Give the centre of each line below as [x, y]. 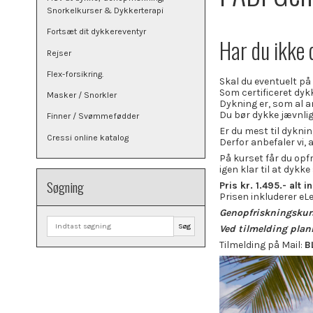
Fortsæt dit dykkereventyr [96, 32]
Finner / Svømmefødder [93, 116]
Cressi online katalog [88, 137]
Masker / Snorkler [82, 95]
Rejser [59, 53]
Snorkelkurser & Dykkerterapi [105, 11]
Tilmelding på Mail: [262, 245]
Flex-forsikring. [75, 74]
